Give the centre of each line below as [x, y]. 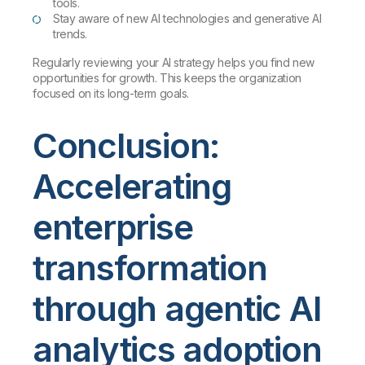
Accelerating [132, 186]
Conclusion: [126, 145]
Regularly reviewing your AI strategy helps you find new [174, 62]
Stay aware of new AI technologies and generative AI [187, 18]
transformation [150, 267]
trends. [70, 33]
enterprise [113, 226]
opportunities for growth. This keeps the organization [167, 77]
